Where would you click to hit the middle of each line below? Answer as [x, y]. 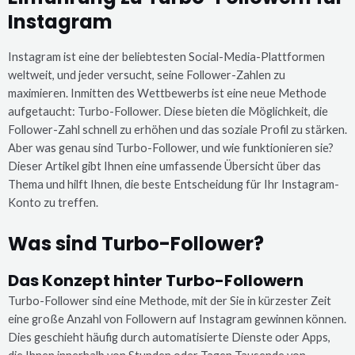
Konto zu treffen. [53, 202]
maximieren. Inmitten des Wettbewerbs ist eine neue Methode [167, 93]
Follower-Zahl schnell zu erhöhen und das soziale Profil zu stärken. [177, 129]
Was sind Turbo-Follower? [136, 244]
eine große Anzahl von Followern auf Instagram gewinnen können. [177, 319]
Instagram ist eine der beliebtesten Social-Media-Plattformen [166, 56]
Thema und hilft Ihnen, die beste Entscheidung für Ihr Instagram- [174, 184]
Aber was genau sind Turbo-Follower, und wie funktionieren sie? [171, 147]
